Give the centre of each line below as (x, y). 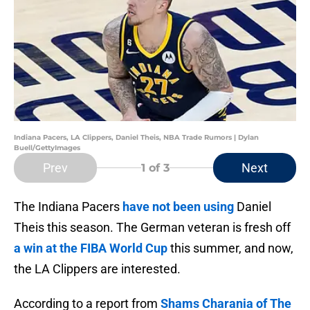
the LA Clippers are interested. (97, 269)
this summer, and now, (230, 248)
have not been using (178, 207)
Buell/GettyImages (47, 148)
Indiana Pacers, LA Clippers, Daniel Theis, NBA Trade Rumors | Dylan (136, 138)
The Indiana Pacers (68, 207)
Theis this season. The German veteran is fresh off (152, 228)
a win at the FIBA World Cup (91, 248)
